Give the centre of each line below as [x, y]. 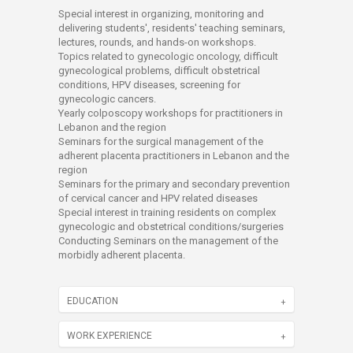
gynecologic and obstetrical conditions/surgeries [171, 227]
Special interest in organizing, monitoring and [161, 14]
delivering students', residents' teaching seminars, [172, 28]
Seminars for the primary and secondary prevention [174, 184]
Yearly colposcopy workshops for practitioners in [171, 113]
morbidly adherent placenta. [122, 255]
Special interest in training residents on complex [167, 212]
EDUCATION [93, 301]
